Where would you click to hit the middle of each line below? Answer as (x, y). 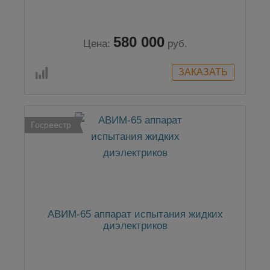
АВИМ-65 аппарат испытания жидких (135, 215)
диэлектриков (135, 226)
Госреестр (51, 125)
